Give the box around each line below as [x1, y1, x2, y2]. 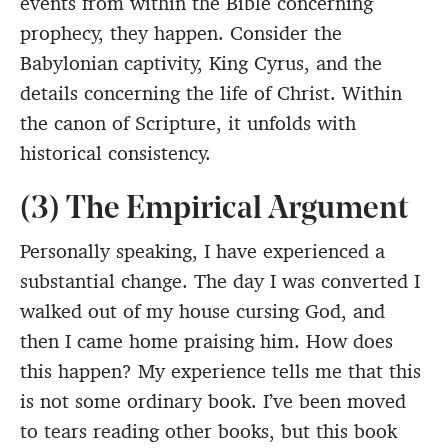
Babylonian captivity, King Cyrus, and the [20, 50, 382, 77]
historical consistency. [20, 140, 211, 167]
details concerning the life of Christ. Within [20, 80, 402, 107]
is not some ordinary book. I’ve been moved [20, 388, 406, 415]
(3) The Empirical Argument [20, 194, 408, 227]
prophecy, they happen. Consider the [20, 20, 342, 47]
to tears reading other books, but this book [20, 418, 397, 445]
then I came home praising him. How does [20, 328, 393, 355]
